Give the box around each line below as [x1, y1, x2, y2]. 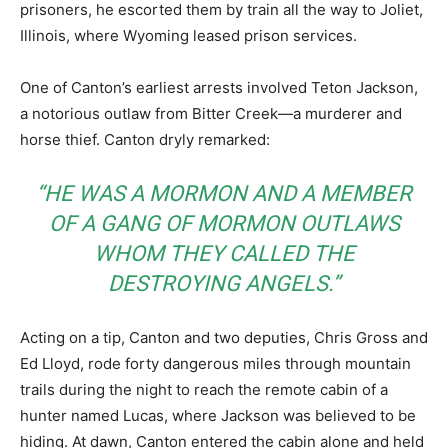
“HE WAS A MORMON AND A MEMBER [36, 181, 412, 206]
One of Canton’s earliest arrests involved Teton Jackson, [20, 78, 418, 97]
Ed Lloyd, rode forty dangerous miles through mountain [20, 354, 411, 373]
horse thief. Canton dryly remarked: [20, 130, 270, 149]
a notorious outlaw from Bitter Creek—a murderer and [20, 104, 402, 123]
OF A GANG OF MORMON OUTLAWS [48, 211, 400, 236]
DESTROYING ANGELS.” [108, 271, 340, 296]
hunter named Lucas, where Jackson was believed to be [20, 406, 416, 425]
